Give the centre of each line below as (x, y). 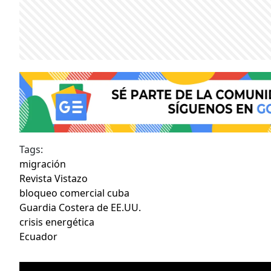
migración (43, 164)
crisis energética (57, 222)
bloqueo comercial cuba (74, 193)
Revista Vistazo (54, 178)
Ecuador (38, 236)
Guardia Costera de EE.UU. (80, 207)
